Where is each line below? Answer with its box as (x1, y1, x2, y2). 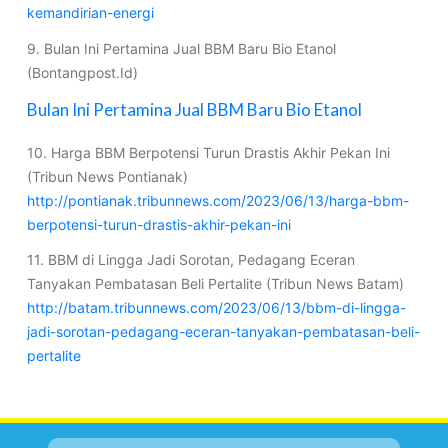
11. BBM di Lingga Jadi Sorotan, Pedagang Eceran (26, 250, 355, 268)
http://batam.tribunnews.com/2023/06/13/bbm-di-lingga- (26, 298, 406, 316)
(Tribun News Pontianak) (26, 167, 188, 185)
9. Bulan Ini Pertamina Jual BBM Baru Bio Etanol (26, 39, 336, 57)
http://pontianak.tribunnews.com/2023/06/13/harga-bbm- (26, 191, 409, 209)
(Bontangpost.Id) (26, 63, 138, 81)
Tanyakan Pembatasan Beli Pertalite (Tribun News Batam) (26, 274, 404, 292)
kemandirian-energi (26, 4, 154, 22)
